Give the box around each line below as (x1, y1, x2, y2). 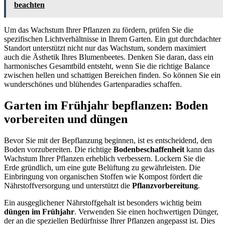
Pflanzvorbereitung (132, 181, 198, 190)
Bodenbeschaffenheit (114, 145, 184, 154)
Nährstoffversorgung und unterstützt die (4, 181, 132, 190)
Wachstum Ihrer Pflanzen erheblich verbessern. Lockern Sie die (4, 154, 205, 163)
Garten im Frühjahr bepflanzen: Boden (4, 98, 208, 112)
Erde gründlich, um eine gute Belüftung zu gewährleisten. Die (4, 163, 200, 172)
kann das (184, 145, 214, 154)
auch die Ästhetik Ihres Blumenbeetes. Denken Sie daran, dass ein (4, 52, 213, 61)
